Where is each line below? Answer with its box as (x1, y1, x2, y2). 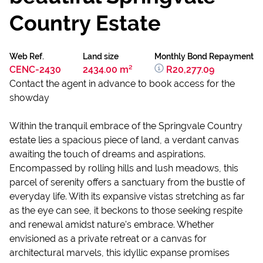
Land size (83, 52, 119, 61)
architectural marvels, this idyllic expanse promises (9, 247, 230, 258)
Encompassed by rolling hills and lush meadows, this (9, 163, 238, 174)
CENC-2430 (9, 64, 61, 75)
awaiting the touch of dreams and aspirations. (9, 149, 205, 160)
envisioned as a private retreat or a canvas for (9, 233, 207, 244)
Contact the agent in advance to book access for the (9, 78, 235, 89)
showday (9, 92, 49, 103)
